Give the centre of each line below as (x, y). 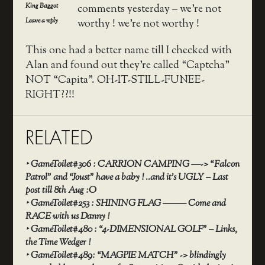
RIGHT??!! (50, 96)
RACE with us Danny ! (67, 216)
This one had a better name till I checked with (128, 51)
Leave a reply (41, 21)
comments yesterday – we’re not (149, 10)
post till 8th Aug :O (61, 190)
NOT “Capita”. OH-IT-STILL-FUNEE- (115, 81)
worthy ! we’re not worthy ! (139, 25)
